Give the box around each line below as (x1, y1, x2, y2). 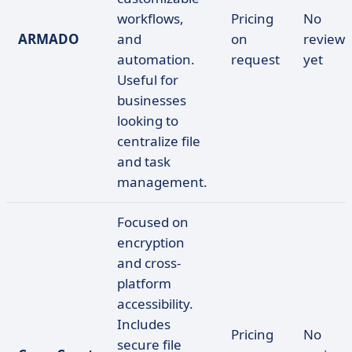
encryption (117, 233, 185, 251)
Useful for (117, 71, 178, 89)
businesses (117, 91, 186, 109)
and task (117, 152, 170, 170)
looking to (117, 112, 178, 130)
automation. (117, 50, 195, 68)
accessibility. (117, 295, 193, 313)
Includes (117, 315, 170, 333)
